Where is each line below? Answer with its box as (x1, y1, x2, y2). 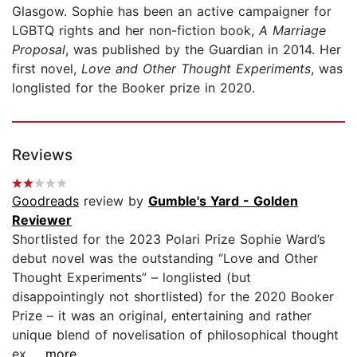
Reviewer (12, 211, 72, 228)
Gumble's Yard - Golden (148, 192, 298, 209)
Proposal (12, 41, 65, 57)
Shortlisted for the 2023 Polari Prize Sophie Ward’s (12, 230, 325, 247)
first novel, (12, 60, 81, 76)
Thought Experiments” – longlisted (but (12, 269, 251, 285)
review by (79, 192, 148, 209)
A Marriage (259, 22, 326, 38)
